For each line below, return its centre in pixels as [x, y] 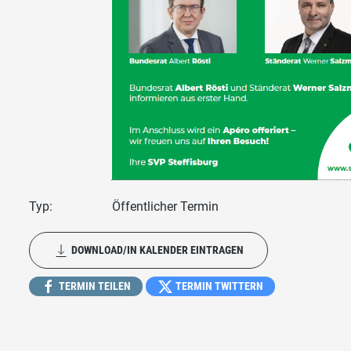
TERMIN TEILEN [94, 286]
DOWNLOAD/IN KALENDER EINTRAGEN [157, 250]
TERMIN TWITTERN [219, 286]
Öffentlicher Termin [165, 206]
